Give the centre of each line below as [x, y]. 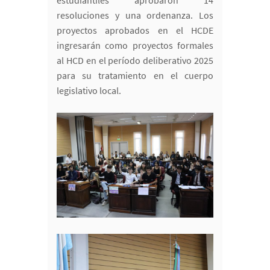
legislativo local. [89, 91]
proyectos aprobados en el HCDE [135, 30]
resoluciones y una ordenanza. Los [135, 15]
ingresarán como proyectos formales [135, 46]
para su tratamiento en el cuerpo [135, 76]
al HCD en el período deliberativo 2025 [135, 61]
